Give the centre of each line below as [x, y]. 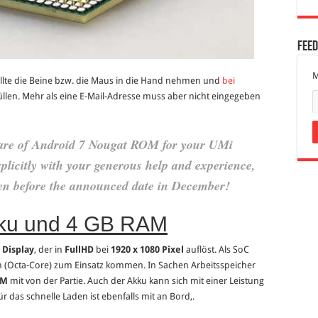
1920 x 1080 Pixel [147, 250]
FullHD [79, 250]
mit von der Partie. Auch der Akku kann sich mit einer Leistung [136, 281]
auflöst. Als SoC [216, 250]
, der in [49, 250]
